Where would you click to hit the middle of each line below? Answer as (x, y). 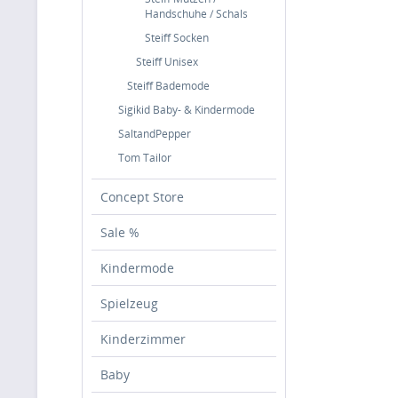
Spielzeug (129, 303)
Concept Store (142, 197)
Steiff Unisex (167, 62)
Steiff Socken (177, 38)
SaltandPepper (155, 134)
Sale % (120, 232)
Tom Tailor (145, 158)
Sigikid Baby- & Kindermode (187, 110)
